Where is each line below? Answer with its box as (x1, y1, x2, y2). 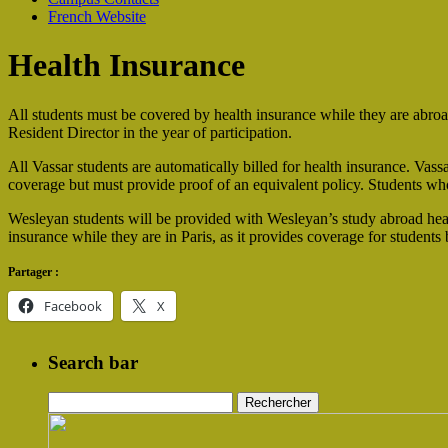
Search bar (48, 351, 138, 373)
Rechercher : (47, 391, 127, 409)
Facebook (44, 296, 102, 315)
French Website (48, 8, 146, 25)
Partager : (8, 264, 59, 279)
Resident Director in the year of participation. (8, 123, 292, 141)
